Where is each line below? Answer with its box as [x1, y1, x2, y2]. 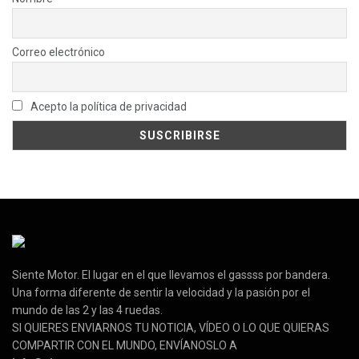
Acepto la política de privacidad [28, 99, 187, 113]
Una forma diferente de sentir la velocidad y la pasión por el [12, 286, 310, 300]
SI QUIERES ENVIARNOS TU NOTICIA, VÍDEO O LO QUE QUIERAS [12, 321, 329, 335]
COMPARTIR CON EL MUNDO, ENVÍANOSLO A [12, 339, 237, 353]
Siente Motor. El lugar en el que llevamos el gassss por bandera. [12, 268, 330, 282]
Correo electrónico [12, 46, 105, 59]
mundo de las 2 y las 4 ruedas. [12, 304, 163, 317]
